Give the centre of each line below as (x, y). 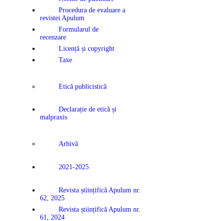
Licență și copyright (86, 48)
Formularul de (78, 29)
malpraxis (54, 117)
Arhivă (68, 144)
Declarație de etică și (87, 110)
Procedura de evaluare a (92, 10)
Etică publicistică (82, 86)
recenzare (53, 37)
